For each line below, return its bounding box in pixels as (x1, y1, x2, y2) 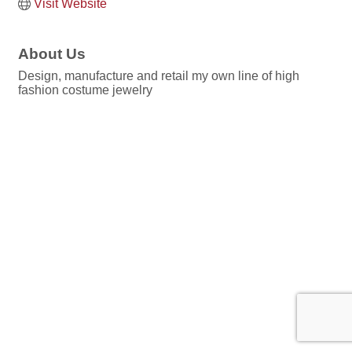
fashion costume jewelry (18, 83, 152, 97)
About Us (18, 46, 86, 63)
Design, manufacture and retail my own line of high (18, 69, 299, 83)
